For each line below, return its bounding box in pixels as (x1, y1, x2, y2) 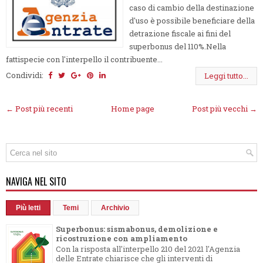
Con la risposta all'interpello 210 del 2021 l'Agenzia (56, 244, 240, 255)
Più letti (16, 203, 41, 212)
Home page (110, 103, 154, 114)
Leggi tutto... (204, 70, 248, 81)
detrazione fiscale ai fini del (129, 28, 231, 39)
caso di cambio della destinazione (129, 2, 254, 13)
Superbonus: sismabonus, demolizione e (56, 223, 218, 234)
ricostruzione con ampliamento (56, 232, 187, 244)
